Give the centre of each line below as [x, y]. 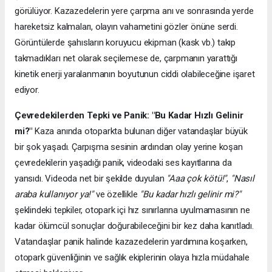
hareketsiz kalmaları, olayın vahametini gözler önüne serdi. [126, 26]
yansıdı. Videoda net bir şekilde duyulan [91, 178]
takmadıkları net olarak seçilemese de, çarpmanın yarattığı [126, 58]
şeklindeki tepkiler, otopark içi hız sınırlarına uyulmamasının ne [132, 210]
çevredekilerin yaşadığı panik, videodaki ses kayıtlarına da [123, 162]
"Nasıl [242, 178]
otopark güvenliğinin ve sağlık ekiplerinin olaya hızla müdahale [132, 257]
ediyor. [27, 90]
